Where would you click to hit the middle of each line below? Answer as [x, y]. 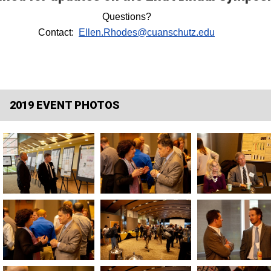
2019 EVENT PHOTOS [65, 105]
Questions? [126, 17]
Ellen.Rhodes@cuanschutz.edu [147, 32]
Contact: [58, 32]
